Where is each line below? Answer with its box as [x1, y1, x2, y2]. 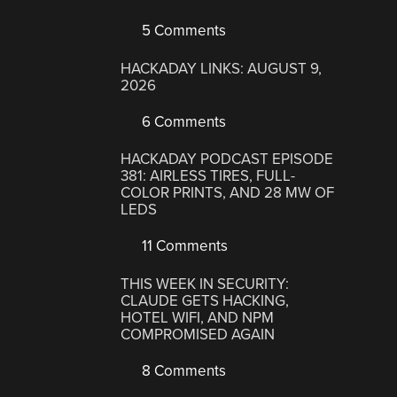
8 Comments [138, 361, 227, 380]
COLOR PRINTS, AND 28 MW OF [121, 183, 335, 203]
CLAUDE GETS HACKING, [121, 291, 290, 310]
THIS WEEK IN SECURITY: [121, 274, 290, 293]
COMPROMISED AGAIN [121, 324, 276, 344]
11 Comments [138, 237, 229, 256]
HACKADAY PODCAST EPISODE [121, 150, 334, 169]
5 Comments [138, 21, 227, 41]
